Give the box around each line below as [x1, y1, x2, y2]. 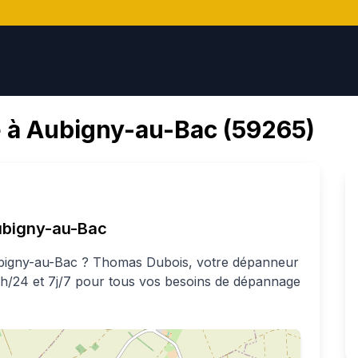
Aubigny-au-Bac [26, 115, 217, 144]
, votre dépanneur [189, 254, 299, 270]
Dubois [146, 254, 189, 270]
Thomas [93, 254, 142, 270]
